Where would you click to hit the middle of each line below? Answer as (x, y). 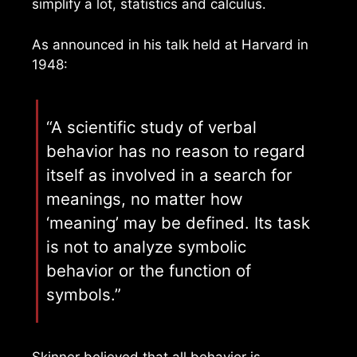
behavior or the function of (149, 270)
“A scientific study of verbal (151, 127)
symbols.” (84, 294)
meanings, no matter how (145, 198)
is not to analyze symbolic (146, 246)
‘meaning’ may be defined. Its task (178, 222)
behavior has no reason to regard (176, 151)
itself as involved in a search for (169, 175)
